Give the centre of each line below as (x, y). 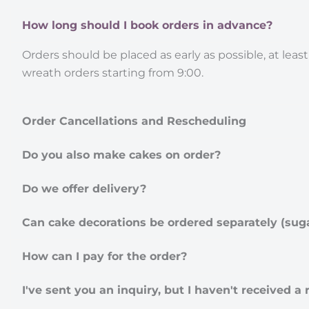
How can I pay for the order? (104, 256)
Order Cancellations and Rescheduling (134, 121)
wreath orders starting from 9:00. (113, 72)
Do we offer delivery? (84, 188)
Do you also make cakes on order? (121, 154)
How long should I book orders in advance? (147, 25)
